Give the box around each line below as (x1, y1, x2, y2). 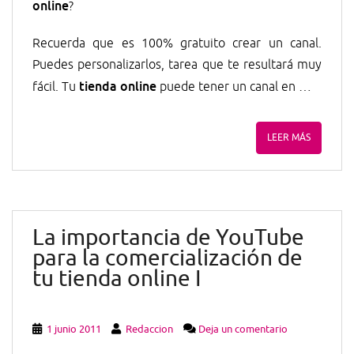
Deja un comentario (198, 322, 288, 337)
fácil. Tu (32, 79, 79, 96)
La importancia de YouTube (32, 224, 304, 252)
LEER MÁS (267, 131, 311, 145)
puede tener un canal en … (156, 79, 311, 96)
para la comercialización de (32, 244, 303, 273)
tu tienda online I (32, 265, 201, 293)
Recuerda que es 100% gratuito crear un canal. (32, 36, 322, 52)
